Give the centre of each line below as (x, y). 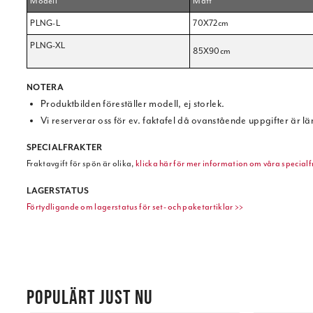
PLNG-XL (48, 46)
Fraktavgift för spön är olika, (81, 164)
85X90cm (212, 51)
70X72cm (211, 23)
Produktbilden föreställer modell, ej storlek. (133, 104)
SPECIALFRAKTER (65, 148)
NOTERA (45, 88)
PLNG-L (45, 23)
